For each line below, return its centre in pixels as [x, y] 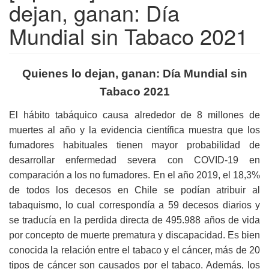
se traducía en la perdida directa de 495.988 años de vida [134, 220]
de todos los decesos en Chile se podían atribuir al [134, 190]
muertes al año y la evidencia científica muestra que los [134, 130]
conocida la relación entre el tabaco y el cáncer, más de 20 [134, 250]
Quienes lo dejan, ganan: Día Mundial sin [134, 74]
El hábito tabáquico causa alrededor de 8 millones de [134, 115]
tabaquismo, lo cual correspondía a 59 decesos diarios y [134, 205]
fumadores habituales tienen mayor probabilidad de [134, 145]
